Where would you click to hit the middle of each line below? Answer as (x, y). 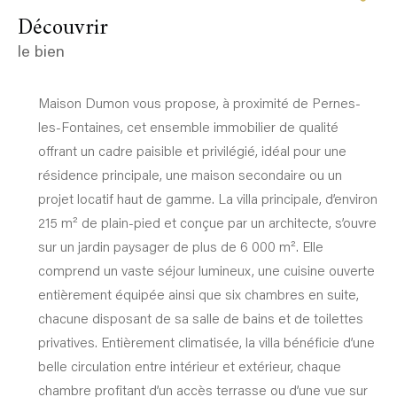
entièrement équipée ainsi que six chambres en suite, (198, 294)
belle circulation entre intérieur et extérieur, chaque (189, 366)
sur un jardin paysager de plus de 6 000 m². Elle (180, 246)
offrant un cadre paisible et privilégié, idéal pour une (192, 150)
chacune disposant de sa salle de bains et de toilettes (200, 318)
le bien (41, 53)
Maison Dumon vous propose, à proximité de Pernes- (199, 102)
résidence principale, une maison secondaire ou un (190, 174)
